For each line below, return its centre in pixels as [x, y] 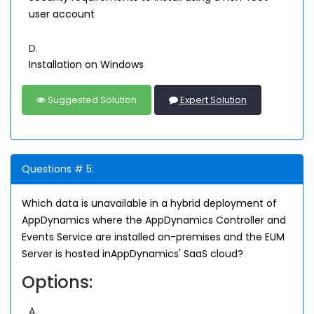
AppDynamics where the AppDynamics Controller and [154, 220]
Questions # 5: [58, 169]
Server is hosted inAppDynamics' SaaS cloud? [132, 254]
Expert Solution [212, 100]
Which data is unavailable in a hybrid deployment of [149, 203]
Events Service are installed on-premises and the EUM [153, 237]
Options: [57, 282]
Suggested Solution [91, 100]
